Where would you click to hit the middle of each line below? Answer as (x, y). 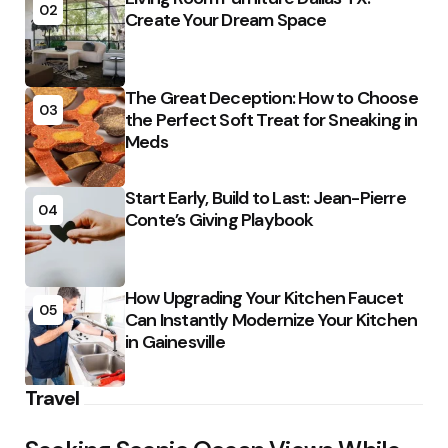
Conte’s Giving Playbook (219, 220)
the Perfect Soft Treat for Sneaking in (271, 120)
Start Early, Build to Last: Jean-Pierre (265, 198)
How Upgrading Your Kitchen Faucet (264, 298)
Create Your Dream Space (226, 20)
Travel (52, 398)
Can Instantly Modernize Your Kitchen (271, 320)
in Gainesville (175, 342)
